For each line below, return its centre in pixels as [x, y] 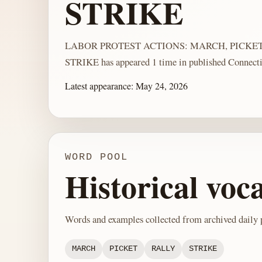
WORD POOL [96, 157]
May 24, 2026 [162, 86]
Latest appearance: [100, 86]
